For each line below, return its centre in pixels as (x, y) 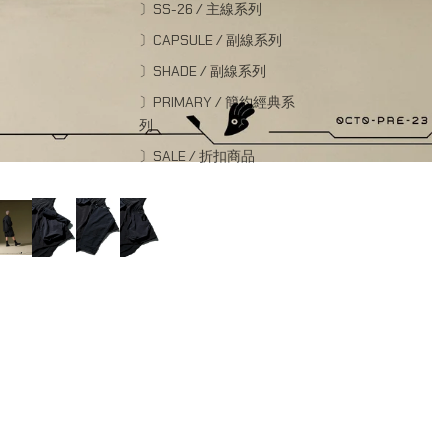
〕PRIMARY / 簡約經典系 (217, 101)
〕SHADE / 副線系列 (203, 70)
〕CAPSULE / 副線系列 (211, 39)
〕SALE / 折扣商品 (197, 155)
